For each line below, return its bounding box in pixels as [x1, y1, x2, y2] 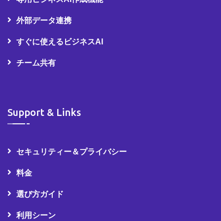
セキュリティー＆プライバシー [16, 147, 127, 156]
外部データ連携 [16, 16, 72, 25]
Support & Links [7, 106, 81, 118]
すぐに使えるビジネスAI [16, 37, 103, 46]
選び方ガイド [16, 189, 64, 198]
